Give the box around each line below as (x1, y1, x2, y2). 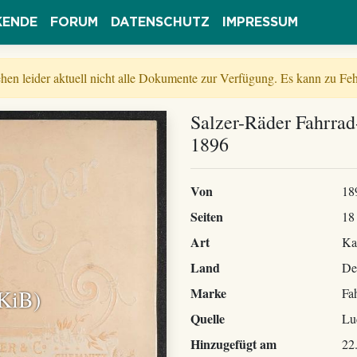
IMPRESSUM (222, 16, 298, 29)
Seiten (190, 207, 223, 226)
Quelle (190, 309, 225, 328)
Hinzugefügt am (190, 335, 277, 353)
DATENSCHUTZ (111, 16, 210, 29)
